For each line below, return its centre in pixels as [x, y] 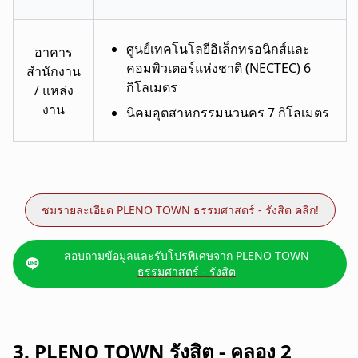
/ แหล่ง [54, 90]
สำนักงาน [54, 71]
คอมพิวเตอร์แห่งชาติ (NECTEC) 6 [219, 68]
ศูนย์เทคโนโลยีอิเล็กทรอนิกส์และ [218, 48]
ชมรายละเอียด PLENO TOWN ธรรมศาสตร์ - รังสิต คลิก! [180, 209]
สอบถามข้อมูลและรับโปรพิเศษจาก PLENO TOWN [187, 255]
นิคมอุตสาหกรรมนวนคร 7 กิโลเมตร [228, 112]
